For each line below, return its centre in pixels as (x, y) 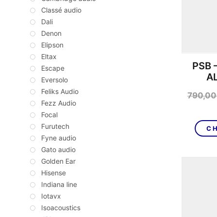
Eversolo (54, 80)
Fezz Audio (59, 103)
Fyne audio (59, 138)
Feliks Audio (60, 92)
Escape (53, 68)
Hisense (54, 173)
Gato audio (58, 150)
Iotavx (51, 196)
